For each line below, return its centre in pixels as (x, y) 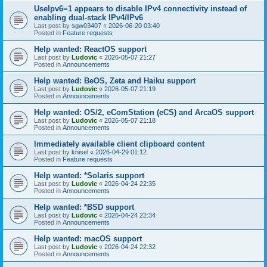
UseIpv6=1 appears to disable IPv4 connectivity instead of (140, 8)
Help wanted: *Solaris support (89, 175)
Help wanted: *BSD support (84, 207)
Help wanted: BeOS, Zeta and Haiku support (115, 80)
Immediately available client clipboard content (119, 144)
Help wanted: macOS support (88, 238)
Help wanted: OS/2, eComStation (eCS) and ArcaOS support (144, 112)
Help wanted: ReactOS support (90, 49)
